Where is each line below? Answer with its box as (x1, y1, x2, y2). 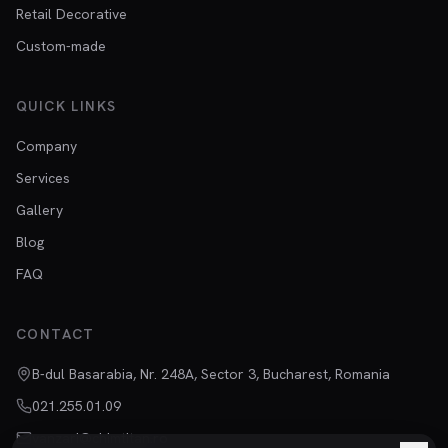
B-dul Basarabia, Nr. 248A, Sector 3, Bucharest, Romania (32, 365, 390, 383)
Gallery (16, 201, 63, 219)
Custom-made (16, 37, 106, 55)
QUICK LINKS (16, 97, 117, 115)
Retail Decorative (16, 5, 127, 23)
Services (16, 169, 70, 187)
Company (16, 137, 77, 155)
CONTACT (16, 325, 95, 343)
